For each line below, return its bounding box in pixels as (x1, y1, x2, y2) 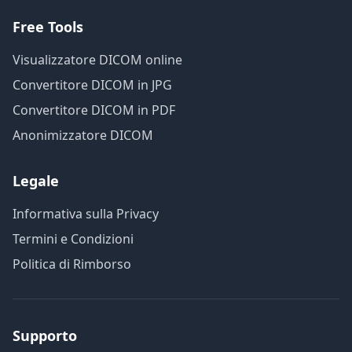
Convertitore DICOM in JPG (13, 76, 172, 94)
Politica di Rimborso (13, 255, 131, 273)
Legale (13, 171, 59, 191)
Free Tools (13, 17, 83, 37)
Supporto (13, 326, 77, 346)
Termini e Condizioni (13, 230, 134, 248)
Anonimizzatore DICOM (13, 126, 153, 145)
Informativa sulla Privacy (13, 205, 159, 223)
